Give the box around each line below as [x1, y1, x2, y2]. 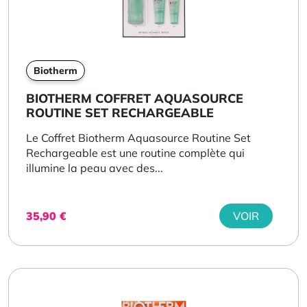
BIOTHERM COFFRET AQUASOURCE [26, 90, 243, 106]
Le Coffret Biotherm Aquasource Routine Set [26, 130, 251, 145]
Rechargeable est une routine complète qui [26, 145, 245, 160]
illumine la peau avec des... [26, 160, 163, 175]
